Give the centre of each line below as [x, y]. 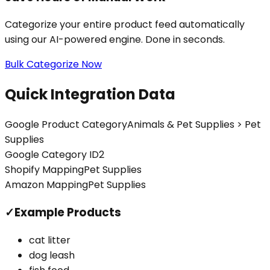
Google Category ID [52, 155]
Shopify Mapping [44, 170]
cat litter [50, 240]
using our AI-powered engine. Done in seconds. [115, 40]
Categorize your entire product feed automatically [125, 25]
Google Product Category [66, 125]
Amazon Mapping [46, 185]
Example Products [68, 212]
